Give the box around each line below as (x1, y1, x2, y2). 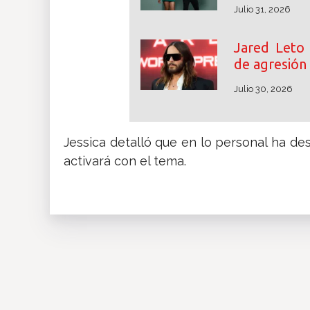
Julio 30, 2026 (233, 84, 293, 95)
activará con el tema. (64, 154, 186, 169)
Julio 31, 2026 (233, 4, 291, 15)
